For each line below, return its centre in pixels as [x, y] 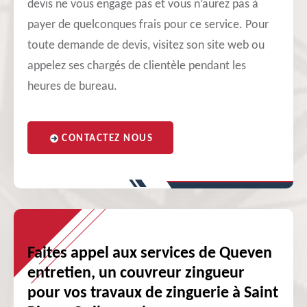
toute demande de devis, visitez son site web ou [146, 46]
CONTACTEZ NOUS [107, 139]
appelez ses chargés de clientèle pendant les [137, 66]
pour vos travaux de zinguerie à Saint [153, 293]
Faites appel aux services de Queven [150, 254]
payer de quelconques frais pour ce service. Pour [148, 25]
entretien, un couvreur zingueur [136, 273]
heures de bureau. [72, 87]
